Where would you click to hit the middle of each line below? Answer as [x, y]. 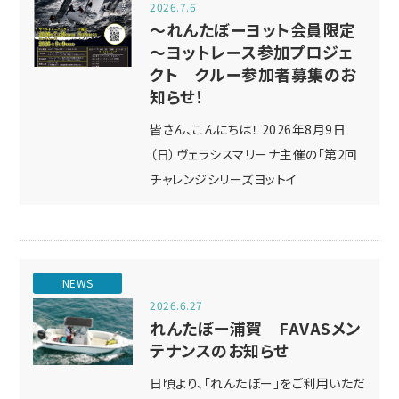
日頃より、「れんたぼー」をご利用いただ [258, 383]
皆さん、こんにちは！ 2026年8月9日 [248, 129]
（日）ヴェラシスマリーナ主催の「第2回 [254, 154]
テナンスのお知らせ [220, 350]
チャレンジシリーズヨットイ [224, 179]
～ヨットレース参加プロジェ [252, 52]
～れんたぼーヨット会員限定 [253, 29]
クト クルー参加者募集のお [253, 74]
